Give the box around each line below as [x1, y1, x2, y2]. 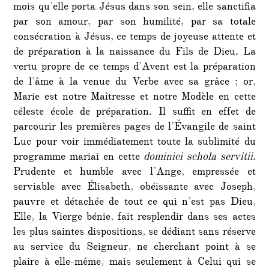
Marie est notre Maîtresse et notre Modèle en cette [13, 89, 256, 106]
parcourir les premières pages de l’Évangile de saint [13, 119, 256, 136]
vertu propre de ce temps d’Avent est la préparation [13, 59, 256, 76]
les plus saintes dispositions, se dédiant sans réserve [13, 224, 256, 241]
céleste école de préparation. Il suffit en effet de [13, 104, 256, 121]
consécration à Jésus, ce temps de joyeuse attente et [13, 29, 256, 46]
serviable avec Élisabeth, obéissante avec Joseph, [13, 179, 256, 196]
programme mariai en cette [13, 149, 144, 166]
